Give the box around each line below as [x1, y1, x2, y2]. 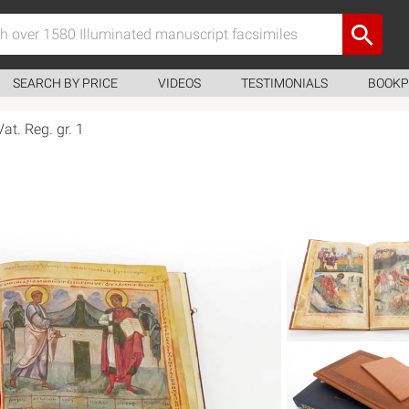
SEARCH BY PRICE [13, 76, 118, 90]
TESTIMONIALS [241, 76, 328, 90]
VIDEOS [158, 76, 201, 90]
